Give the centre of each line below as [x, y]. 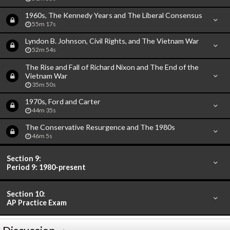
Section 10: [26, 194]
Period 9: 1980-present [46, 167]
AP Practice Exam [37, 202]
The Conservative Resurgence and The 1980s [100, 127]
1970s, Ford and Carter [63, 101]
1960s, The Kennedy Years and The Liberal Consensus [113, 15]
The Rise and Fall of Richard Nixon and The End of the [112, 67]
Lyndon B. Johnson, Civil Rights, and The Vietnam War [112, 41]
